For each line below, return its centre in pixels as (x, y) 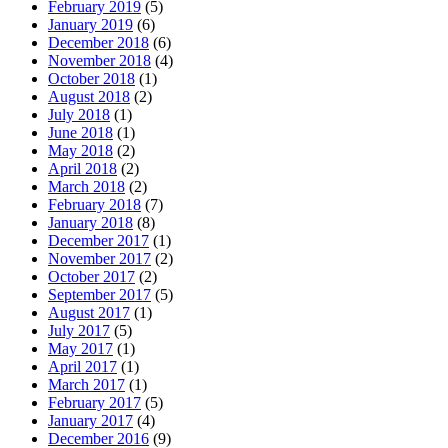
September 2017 (99, 295)
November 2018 (99, 61)
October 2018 (91, 79)
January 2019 (90, 25)
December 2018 (98, 43)
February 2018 (94, 205)
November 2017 (99, 259)
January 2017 (90, 421)
